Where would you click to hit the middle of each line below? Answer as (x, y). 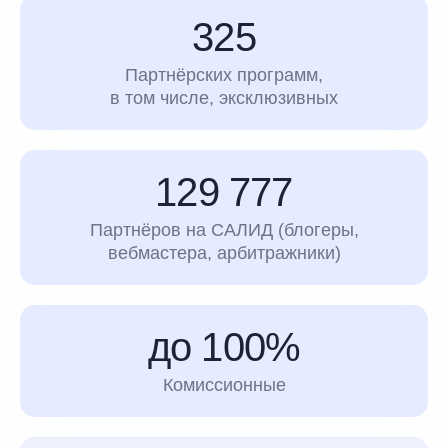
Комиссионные (224, 384)
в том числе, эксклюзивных (224, 97)
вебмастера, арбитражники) (224, 252)
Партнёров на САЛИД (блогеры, (224, 229)
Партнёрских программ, (224, 74)
